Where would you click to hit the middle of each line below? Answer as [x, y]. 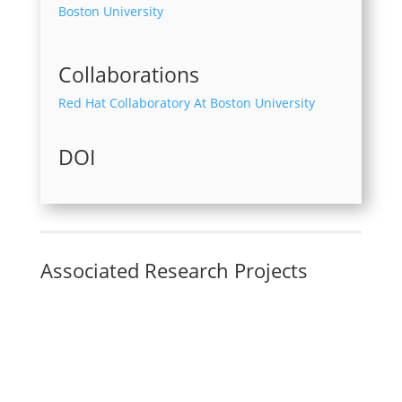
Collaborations [128, 74]
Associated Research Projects [174, 270]
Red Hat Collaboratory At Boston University [186, 103]
